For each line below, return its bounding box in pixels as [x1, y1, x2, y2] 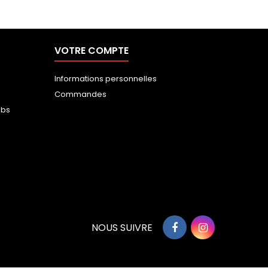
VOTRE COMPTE [54, 43, 129, 57]
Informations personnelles [54, 72, 157, 84]
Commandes [54, 88, 106, 100]
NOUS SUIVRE [92, 220, 153, 234]
